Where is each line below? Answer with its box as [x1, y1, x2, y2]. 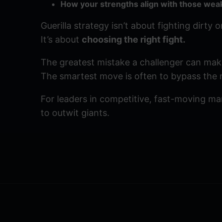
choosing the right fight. [82, 34, 185, 45]
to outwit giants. [41, 108, 110, 118]
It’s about [41, 34, 82, 45]
